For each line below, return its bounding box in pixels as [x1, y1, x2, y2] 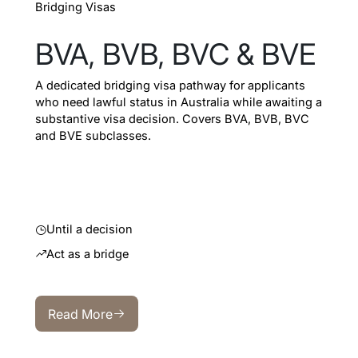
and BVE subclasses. [34, 128, 151, 143]
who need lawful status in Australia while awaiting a [34, 94, 322, 109]
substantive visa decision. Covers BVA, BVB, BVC [34, 111, 309, 126]
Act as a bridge [46, 246, 129, 261]
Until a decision [46, 222, 133, 237]
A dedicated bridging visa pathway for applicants [34, 78, 305, 93]
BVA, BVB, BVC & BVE [34, 36, 316, 72]
